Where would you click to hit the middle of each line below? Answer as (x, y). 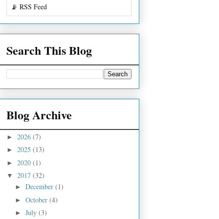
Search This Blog (49, 50)
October (37, 199)
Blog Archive (39, 114)
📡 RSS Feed (29, 7)
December (40, 187)
